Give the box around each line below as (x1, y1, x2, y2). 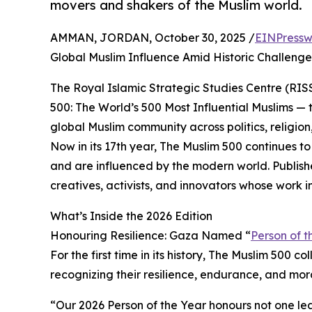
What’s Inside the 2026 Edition (50, 209, 212, 224)
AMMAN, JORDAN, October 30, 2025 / (50, 31, 255, 45)
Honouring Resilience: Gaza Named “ (50, 228, 251, 243)
